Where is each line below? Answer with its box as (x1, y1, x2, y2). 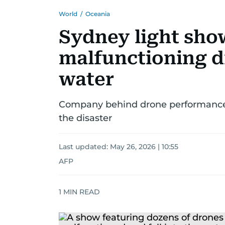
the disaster (59, 113, 112, 124)
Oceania (85, 10, 110, 18)
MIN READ (61, 187, 100, 196)
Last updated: (59, 142, 110, 151)
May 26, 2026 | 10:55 (110, 142, 178, 151)
